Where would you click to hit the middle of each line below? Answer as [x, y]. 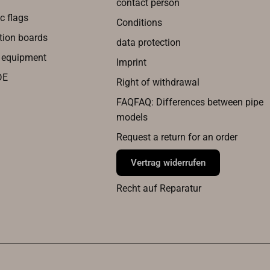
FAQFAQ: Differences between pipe [190, 102]
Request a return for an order [177, 137]
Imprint [131, 62]
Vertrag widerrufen [168, 162]
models [132, 117]
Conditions [139, 22]
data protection [148, 42]
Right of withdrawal [158, 82]
